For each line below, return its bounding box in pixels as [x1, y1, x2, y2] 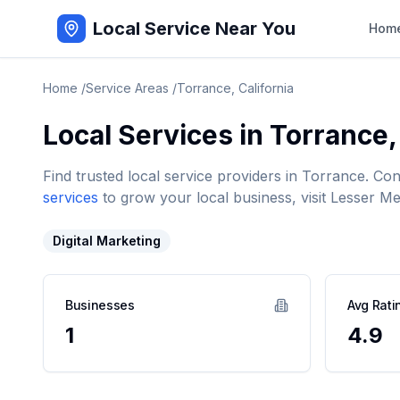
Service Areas [86, 80, 169, 96]
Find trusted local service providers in [43, 167, 302, 185]
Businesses [65, 297, 135, 312]
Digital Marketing [53, 233, 161, 248]
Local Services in [43, 119, 270, 151]
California [238, 80, 294, 96]
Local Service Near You [93, 18, 296, 39]
